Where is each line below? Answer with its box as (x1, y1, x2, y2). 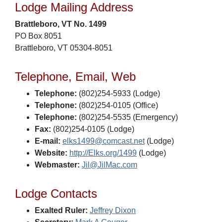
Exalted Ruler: (35, 206, 88, 215)
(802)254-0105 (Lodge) (51, 125, 134, 133)
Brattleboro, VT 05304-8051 (15, 44, 112, 52)
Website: (35, 149, 67, 157)
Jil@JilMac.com (82, 161, 137, 169)
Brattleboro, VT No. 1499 (15, 20, 107, 28)
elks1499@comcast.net (62, 137, 145, 145)
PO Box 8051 (15, 32, 62, 40)
